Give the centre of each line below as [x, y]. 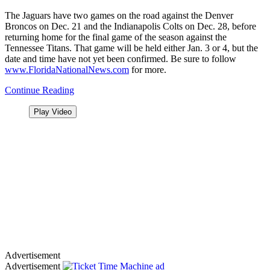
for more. [148, 69]
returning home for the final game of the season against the [116, 37]
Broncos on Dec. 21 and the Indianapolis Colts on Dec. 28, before [130, 26]
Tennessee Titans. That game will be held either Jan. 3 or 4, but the [131, 48]
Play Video [53, 111]
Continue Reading [39, 90]
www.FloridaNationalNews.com [67, 69]
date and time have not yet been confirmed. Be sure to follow [121, 58]
